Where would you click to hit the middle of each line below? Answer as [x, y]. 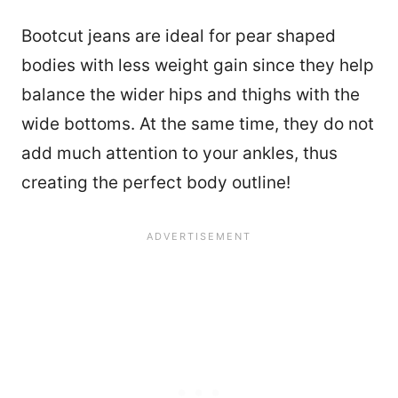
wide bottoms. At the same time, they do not [198, 124]
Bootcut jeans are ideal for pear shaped [179, 36]
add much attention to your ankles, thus [179, 154]
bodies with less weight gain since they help [198, 66]
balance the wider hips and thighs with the [191, 95]
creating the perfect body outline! [156, 183]
